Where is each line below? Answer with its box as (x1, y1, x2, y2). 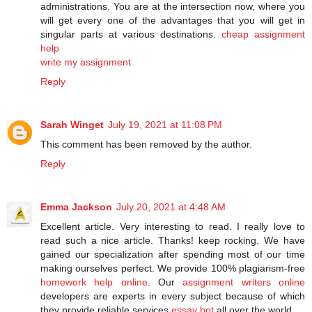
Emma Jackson (40, 201, 112, 213)
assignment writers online (182, 276, 306, 288)
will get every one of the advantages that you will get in (40, 15, 305, 26)
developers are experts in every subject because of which (40, 290, 305, 302)
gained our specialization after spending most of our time (40, 249, 305, 260)
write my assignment (40, 56, 131, 68)
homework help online (40, 276, 148, 288)
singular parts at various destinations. (40, 29, 221, 40)
